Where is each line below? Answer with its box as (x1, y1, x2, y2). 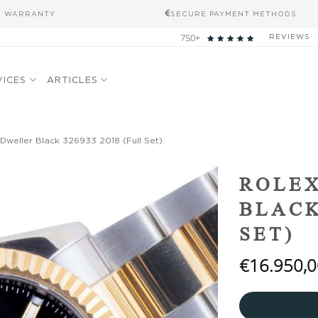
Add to (176, 168, 205, 182)
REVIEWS (269, 33, 310, 40)
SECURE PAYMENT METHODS (170, 9, 297, 18)
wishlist (174, 181, 207, 194)
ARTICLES (46, 75, 98, 84)
